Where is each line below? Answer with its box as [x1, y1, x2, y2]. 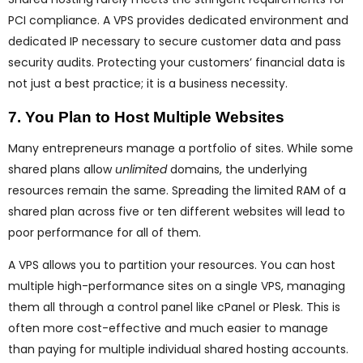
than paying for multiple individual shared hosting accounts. [8, 341, 348, 358]
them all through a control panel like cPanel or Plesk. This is [8, 299, 340, 316]
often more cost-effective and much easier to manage [8, 320, 328, 337]
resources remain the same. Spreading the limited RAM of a [8, 182, 346, 199]
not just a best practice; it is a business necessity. [8, 75, 288, 92]
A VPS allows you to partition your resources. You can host [8, 257, 335, 274]
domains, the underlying [167, 161, 307, 178]
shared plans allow [8, 161, 115, 178]
